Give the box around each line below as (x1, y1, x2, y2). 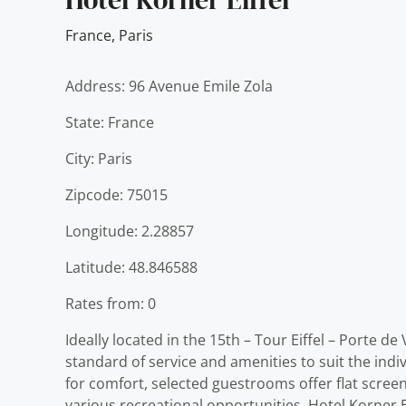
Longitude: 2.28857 (65, 221, 194, 241)
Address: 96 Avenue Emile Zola (65, 76, 273, 96)
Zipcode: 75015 (65, 185, 168, 205)
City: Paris (65, 149, 132, 169)
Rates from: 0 (65, 294, 156, 314)
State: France (65, 112, 154, 132)
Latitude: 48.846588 (65, 257, 198, 277)
